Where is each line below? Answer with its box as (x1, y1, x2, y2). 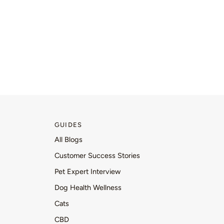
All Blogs (54, 135, 82, 144)
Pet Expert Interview (54, 167, 120, 176)
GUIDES (54, 121, 82, 128)
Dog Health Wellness (54, 183, 121, 192)
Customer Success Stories (54, 151, 140, 160)
